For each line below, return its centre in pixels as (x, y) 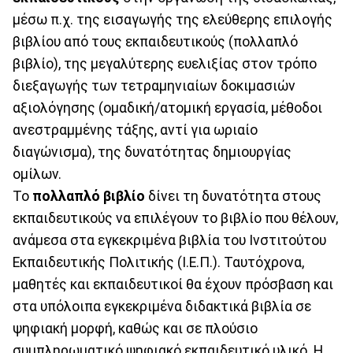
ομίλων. (37, 175)
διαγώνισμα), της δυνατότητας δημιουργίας (152, 152)
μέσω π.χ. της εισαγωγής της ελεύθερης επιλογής (173, 20)
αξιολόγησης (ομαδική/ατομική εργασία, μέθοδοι (167, 108)
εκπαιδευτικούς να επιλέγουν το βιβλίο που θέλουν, (175, 219)
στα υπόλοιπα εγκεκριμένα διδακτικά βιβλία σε (162, 307)
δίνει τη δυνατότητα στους (233, 197)
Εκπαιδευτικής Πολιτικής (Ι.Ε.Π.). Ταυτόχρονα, (158, 263)
